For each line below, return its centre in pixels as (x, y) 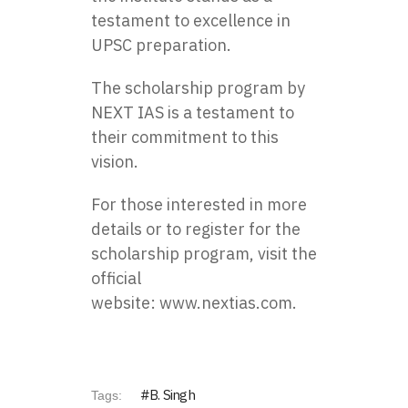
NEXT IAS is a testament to (193, 112)
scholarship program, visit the (204, 254)
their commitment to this (185, 137)
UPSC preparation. (161, 45)
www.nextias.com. (228, 303)
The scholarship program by (198, 88)
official (116, 278)
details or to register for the (196, 229)
